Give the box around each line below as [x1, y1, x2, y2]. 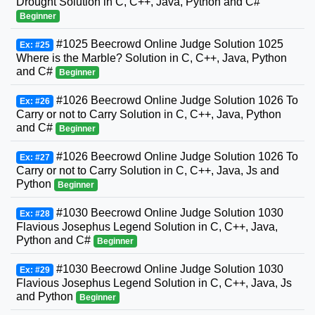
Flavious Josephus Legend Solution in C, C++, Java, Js [16, 277, 292, 290]
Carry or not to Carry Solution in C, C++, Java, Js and [16, 165, 279, 177]
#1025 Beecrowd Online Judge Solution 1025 [53, 38, 283, 51]
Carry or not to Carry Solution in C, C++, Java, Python [16, 108, 281, 121]
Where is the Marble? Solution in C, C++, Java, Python [16, 52, 287, 65]
